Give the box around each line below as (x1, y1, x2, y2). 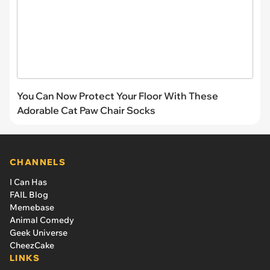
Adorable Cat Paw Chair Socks (17, 104, 155, 116)
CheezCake (10, 239, 54, 251)
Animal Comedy (10, 214, 74, 225)
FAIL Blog (10, 189, 48, 200)
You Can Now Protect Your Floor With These (17, 89, 218, 102)
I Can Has (10, 176, 47, 187)
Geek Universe (10, 227, 67, 238)
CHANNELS (10, 156, 66, 168)
